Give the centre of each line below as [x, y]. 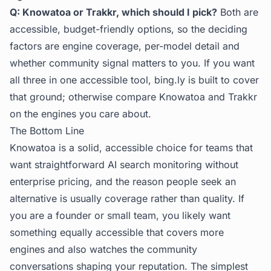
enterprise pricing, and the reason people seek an [123, 181]
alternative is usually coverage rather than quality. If [127, 198]
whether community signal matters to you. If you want [132, 63]
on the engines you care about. [80, 114]
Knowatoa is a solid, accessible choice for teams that [131, 148]
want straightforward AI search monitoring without [124, 165]
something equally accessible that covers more [117, 232]
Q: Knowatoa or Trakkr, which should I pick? [113, 12]
